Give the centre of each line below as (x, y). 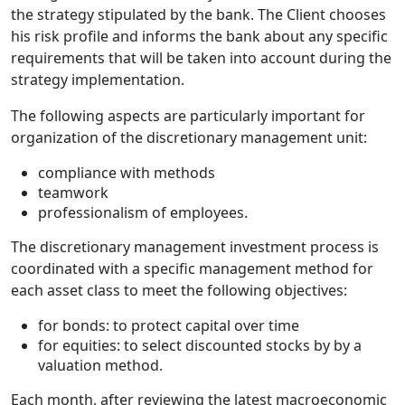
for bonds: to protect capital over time (169, 326)
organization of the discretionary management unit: (189, 138)
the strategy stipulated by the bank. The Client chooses (198, 15)
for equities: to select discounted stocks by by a (200, 346)
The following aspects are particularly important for (188, 116)
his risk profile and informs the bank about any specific (199, 37)
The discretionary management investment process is (195, 247)
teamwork (73, 193)
